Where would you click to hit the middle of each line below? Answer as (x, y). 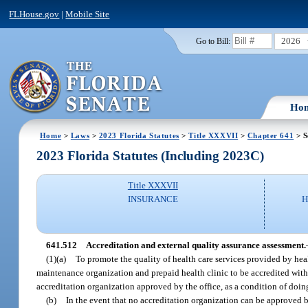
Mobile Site (88, 14)
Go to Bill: (213, 41)
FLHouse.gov (34, 14)
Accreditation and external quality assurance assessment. (196, 245)
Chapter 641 (271, 135)
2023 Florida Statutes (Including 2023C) (151, 156)
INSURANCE (153, 199)
